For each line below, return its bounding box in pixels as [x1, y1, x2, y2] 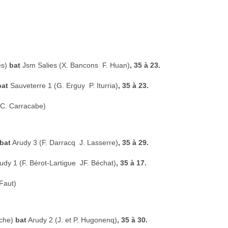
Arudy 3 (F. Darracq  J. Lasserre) [11, 138, 118, 147]
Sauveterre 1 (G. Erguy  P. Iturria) [8, 81, 118, 90]
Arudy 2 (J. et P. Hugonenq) [26, 216, 117, 224]
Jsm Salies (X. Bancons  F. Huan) [22, 61, 130, 69]
